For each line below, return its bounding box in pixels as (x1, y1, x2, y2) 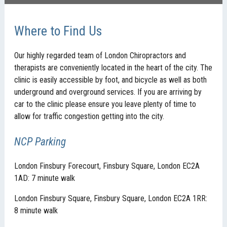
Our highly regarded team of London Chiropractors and (14, 51, 186, 61)
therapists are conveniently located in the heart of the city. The (14, 63, 213, 73)
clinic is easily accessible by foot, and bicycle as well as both (14, 75, 207, 85)
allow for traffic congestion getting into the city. (14, 111, 165, 122)
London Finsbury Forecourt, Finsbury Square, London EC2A (14, 161, 200, 171)
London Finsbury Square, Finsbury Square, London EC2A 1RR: (14, 193, 208, 203)
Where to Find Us (14, 23, 102, 39)
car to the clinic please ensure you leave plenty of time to (14, 99, 197, 109)
